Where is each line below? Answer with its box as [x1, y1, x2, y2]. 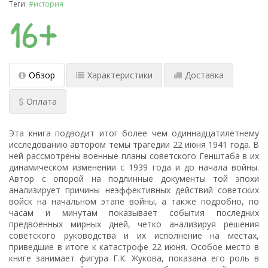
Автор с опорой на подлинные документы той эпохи [9, 173, 259, 185]
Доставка [185, 69, 224, 81]
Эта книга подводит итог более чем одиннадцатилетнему [9, 127, 259, 139]
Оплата [26, 96, 57, 108]
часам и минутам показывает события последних [9, 207, 259, 219]
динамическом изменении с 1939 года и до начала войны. [9, 162, 259, 173]
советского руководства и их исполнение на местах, [9, 230, 259, 242]
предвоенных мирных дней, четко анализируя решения [9, 218, 259, 230]
